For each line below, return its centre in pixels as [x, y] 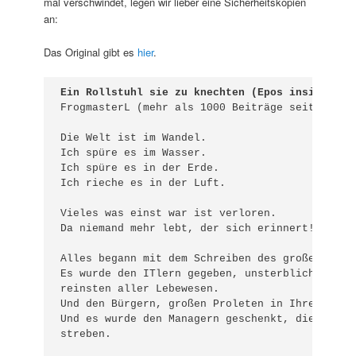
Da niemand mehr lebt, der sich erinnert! [188, 229]
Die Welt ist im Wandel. [134, 138]
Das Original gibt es [91, 52]
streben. [86, 335]
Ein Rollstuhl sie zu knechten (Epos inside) [197, 93]
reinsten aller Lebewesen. [140, 289]
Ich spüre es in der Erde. [140, 168]
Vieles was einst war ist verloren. [169, 214]
